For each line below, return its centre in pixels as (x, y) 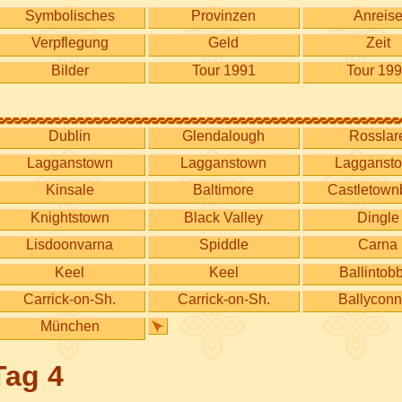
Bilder (70, 70)
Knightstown (70, 217)
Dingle (378, 217)
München (70, 327)
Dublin (70, 135)
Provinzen (224, 16)
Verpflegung (70, 43)
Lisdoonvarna (70, 245)
